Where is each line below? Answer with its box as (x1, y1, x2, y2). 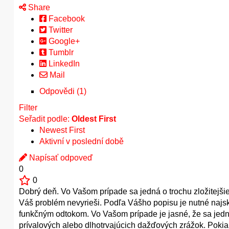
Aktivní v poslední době (39, 137, 124, 146)
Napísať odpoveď (27, 153, 93, 162)
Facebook (47, 14, 85, 23)
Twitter (47, 26, 73, 34)
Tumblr (47, 48, 74, 57)
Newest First (39, 126, 85, 134)
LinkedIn (47, 59, 80, 68)
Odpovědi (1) (39, 87, 86, 96)
